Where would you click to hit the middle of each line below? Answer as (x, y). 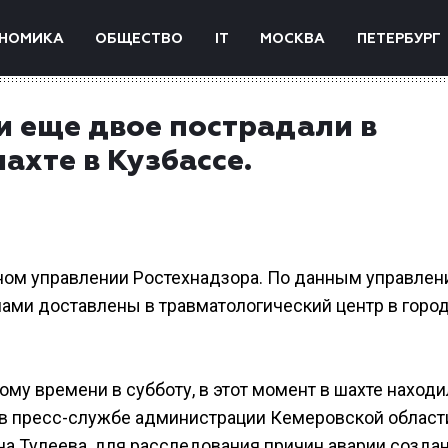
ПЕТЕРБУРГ (398, 39)
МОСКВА (293, 39)
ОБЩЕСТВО (139, 39)
